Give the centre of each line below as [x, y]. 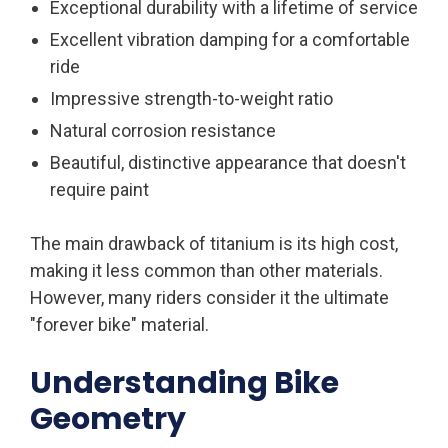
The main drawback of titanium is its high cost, [214, 243]
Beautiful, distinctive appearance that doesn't [228, 162]
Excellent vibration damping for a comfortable [230, 39]
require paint [99, 189]
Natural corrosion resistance [163, 130]
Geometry [108, 418]
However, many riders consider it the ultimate [209, 297]
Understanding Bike [184, 382]
